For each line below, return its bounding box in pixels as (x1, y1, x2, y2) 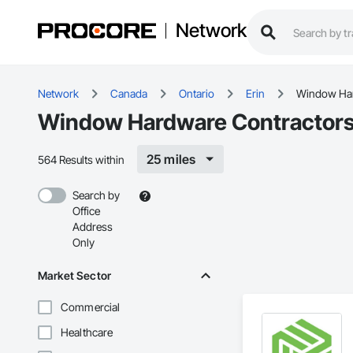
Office (72, 204, 100, 218)
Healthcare (61, 325, 113, 340)
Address (72, 220, 113, 234)
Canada (110, 87, 147, 101)
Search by (72, 188, 120, 203)
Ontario (179, 87, 214, 101)
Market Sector (38, 269, 111, 283)
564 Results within (38, 152, 124, 166)
